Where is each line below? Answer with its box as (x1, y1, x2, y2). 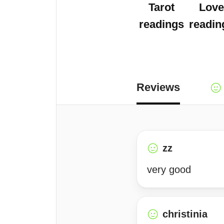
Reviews (136, 81, 180, 93)
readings (139, 18, 184, 30)
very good (147, 164, 191, 175)
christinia (162, 208, 207, 219)
